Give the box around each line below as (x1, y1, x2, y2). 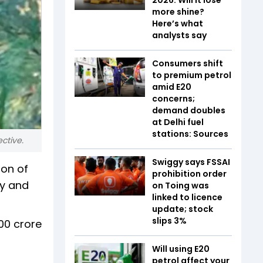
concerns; (152, 92, 195, 104)
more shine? (152, 5, 204, 18)
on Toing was (152, 179, 209, 191)
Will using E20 (152, 242, 210, 255)
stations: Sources (152, 127, 228, 140)
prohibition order (152, 167, 227, 180)
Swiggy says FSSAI (152, 156, 230, 168)
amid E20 (152, 80, 191, 93)
